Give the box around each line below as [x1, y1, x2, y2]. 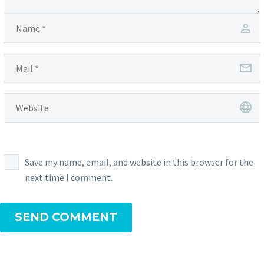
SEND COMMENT [15, 210, 117, 224]
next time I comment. [25, 171, 113, 183]
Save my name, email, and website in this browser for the [25, 156, 253, 168]
